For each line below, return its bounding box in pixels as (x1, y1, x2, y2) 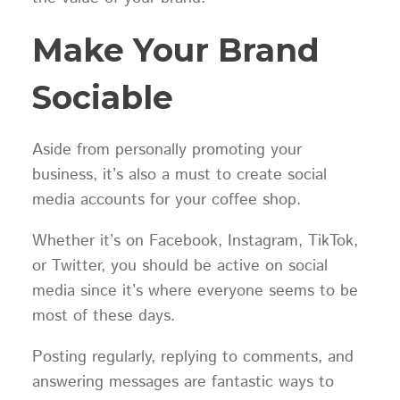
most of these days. (31, 304, 175, 328)
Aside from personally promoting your (31, 137, 302, 162)
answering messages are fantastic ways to (31, 370, 334, 394)
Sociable (31, 77, 173, 117)
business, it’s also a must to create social (31, 162, 327, 187)
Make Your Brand (31, 29, 320, 70)
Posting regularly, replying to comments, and (31, 345, 354, 369)
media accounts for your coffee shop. (31, 187, 301, 212)
